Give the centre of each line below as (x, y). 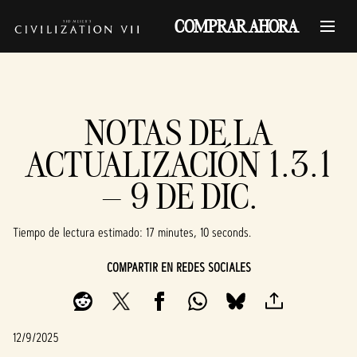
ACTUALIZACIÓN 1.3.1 (178, 164)
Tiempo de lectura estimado (76, 232)
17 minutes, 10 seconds (197, 232)
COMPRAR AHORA (236, 26)
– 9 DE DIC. (178, 196)
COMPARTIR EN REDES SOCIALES (178, 267)
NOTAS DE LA (178, 132)
